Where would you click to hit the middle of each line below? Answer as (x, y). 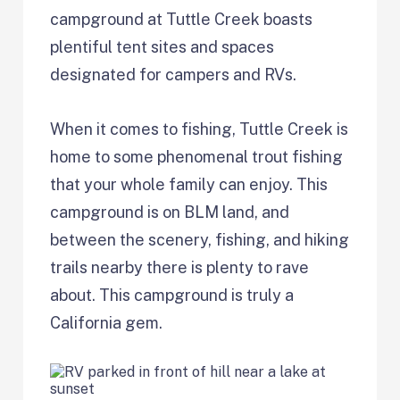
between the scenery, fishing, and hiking (200, 239)
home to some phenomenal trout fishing (197, 156)
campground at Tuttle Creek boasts (182, 19)
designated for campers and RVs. (174, 74)
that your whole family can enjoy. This (189, 184)
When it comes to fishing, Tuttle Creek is (200, 129)
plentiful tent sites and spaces (162, 46)
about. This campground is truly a (172, 295)
